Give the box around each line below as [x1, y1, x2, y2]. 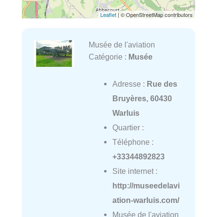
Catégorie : [88, 52, 128, 62]
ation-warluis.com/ [112, 196, 179, 205]
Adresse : [112, 79, 147, 89]
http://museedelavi [112, 181, 180, 190]
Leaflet [100, 11, 116, 19]
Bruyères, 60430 [112, 94, 172, 103]
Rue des [146, 79, 177, 89]
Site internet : [112, 167, 157, 176]
